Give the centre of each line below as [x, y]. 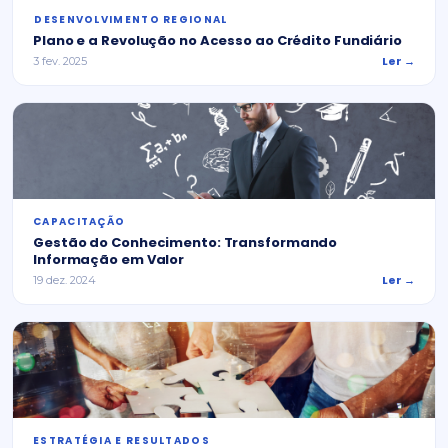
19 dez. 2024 [64, 280]
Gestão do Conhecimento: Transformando [185, 242]
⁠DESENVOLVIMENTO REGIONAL [130, 19]
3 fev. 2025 [60, 61]
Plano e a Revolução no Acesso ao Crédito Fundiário [217, 40]
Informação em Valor [109, 259]
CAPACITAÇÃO [79, 221]
